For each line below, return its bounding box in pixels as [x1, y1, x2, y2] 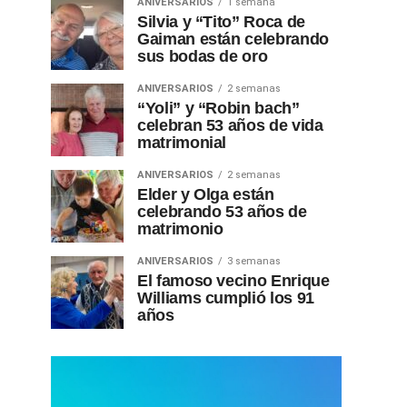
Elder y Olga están [137, 184, 274, 203]
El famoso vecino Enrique [137, 271, 330, 290]
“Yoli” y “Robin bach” [137, 98, 300, 117]
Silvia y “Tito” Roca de [137, 12, 305, 31]
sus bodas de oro [137, 46, 268, 65]
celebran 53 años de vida [137, 115, 323, 134]
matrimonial [137, 133, 227, 152]
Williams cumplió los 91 [137, 288, 314, 307]
